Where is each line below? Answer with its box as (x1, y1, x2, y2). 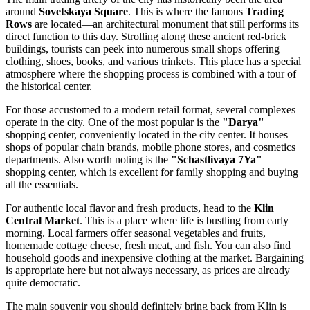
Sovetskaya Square (39, 5, 128, 17)
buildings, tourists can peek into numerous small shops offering (6, 42, 280, 55)
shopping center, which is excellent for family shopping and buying (6, 165, 298, 178)
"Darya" (222, 116, 264, 128)
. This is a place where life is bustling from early (80, 214, 289, 226)
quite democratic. (6, 276, 80, 289)
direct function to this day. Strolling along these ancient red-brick (6, 30, 286, 42)
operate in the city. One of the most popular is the (6, 116, 222, 128)
